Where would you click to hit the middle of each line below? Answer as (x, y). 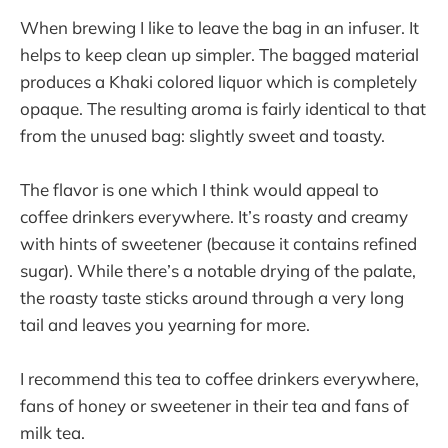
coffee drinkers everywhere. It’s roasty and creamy (214, 216)
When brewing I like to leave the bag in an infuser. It (219, 27)
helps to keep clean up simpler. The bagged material (219, 54)
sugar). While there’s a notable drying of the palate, (218, 270)
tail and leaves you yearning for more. (165, 324)
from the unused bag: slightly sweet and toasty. (202, 135)
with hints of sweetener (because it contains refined (218, 243)
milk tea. (52, 432)
